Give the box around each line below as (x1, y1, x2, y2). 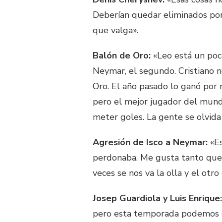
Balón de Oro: (93, 49, 151, 61)
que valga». (93, 24, 138, 36)
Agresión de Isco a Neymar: (93, 136, 208, 148)
